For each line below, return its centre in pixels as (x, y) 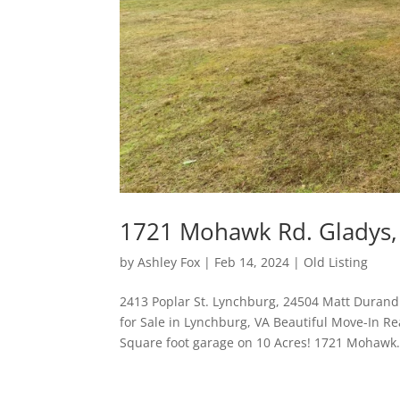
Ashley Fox (169, 262)
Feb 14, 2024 (252, 262)
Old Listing (336, 262)
